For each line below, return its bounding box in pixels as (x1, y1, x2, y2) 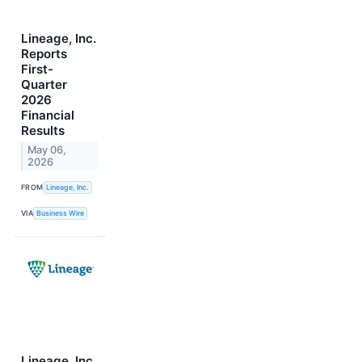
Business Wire (36, 208, 85, 218)
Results (21, 123, 65, 139)
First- (21, 61, 53, 78)
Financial (21, 107, 74, 124)
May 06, (27, 144, 67, 157)
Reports (21, 46, 67, 62)
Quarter (21, 77, 67, 93)
